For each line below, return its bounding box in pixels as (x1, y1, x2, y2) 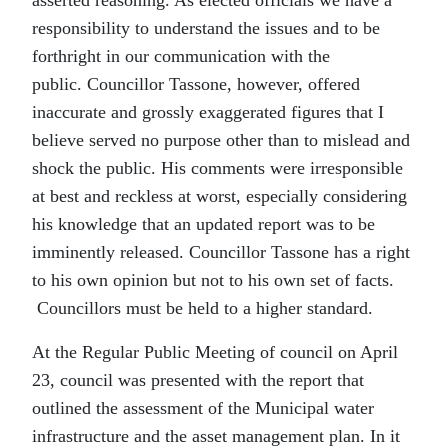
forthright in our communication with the (32, 46, 330, 67)
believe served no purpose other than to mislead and (32, 130, 410, 151)
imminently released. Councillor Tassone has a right (32, 242, 410, 263)
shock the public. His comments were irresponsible (32, 158, 403, 179)
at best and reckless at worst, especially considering (32, 186, 407, 207)
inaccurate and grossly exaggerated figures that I (32, 102, 384, 123)
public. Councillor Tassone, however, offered (32, 74, 360, 95)
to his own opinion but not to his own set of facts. (32, 270, 394, 291)
